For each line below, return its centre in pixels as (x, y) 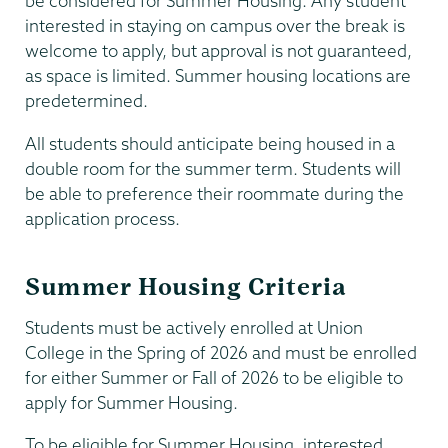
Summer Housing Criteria (186, 287)
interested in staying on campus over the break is (215, 26)
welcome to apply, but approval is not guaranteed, (218, 51)
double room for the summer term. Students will (213, 168)
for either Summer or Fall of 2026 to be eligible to (214, 377)
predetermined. (86, 101)
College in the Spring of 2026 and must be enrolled (221, 352)
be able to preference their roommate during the (214, 193)
